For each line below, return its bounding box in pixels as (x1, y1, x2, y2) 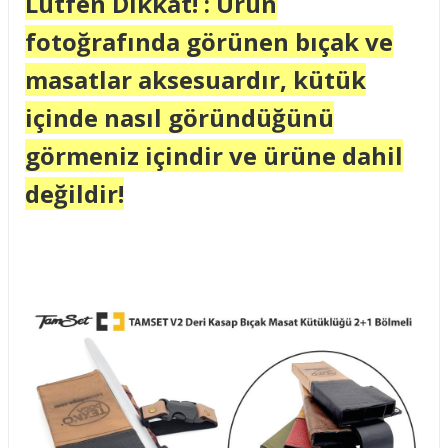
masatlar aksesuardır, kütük (25, 63, 366, 96)
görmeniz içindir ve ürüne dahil (25, 139, 403, 172)
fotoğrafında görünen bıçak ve (25, 25, 393, 58)
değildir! (25, 177, 124, 210)
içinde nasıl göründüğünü (25, 101, 334, 134)
